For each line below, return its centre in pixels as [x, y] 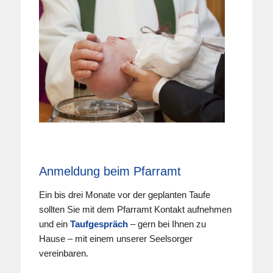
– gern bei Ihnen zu [168, 224]
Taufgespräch [100, 224]
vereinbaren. [63, 253]
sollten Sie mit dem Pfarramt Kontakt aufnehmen [135, 210]
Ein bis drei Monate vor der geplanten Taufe [124, 195]
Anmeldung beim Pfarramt [110, 171]
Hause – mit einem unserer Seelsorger [115, 239]
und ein [54, 224]
